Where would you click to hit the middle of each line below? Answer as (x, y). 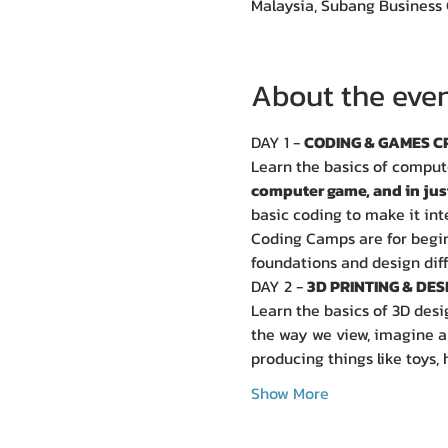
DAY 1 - (277, 142)
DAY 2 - (278, 286)
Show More (289, 393)
